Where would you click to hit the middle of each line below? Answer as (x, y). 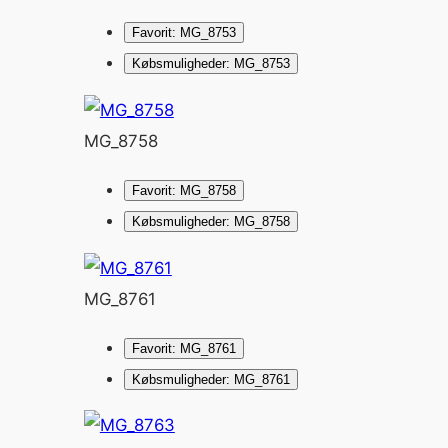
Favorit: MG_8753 (183, 33)
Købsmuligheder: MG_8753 (210, 64)
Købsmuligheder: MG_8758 (210, 222)
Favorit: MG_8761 (183, 348)
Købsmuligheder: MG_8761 (210, 379)
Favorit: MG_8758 (183, 191)
